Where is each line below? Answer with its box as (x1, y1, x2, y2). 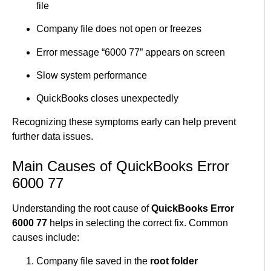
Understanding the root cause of (12, 203, 151, 214)
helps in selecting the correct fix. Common (47, 218, 228, 229)
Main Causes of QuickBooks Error (12, 158, 229, 175)
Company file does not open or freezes (36, 24, 201, 34)
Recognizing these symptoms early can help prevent (12, 116, 236, 127)
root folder (150, 255, 198, 266)
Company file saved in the (36, 255, 150, 266)
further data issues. (12, 131, 93, 142)
